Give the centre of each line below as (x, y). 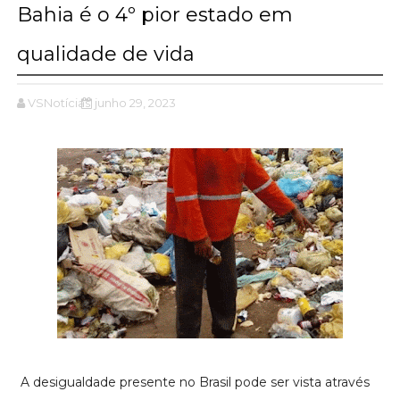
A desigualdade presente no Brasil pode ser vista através (195, 382)
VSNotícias (58, 102)
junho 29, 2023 (135, 102)
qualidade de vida (105, 54)
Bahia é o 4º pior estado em (154, 14)
